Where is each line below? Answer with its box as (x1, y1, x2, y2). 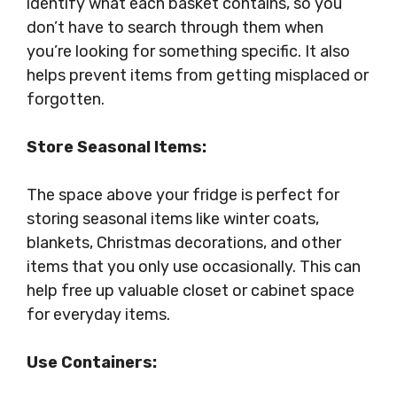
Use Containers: (27, 353, 157, 372)
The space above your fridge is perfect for (27, 185, 339, 205)
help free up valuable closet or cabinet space (27, 281, 354, 300)
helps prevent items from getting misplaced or (27, 66, 369, 85)
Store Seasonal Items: (27, 137, 206, 157)
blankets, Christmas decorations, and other (27, 233, 341, 253)
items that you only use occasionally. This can (27, 257, 361, 276)
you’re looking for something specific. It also (27, 42, 350, 61)
